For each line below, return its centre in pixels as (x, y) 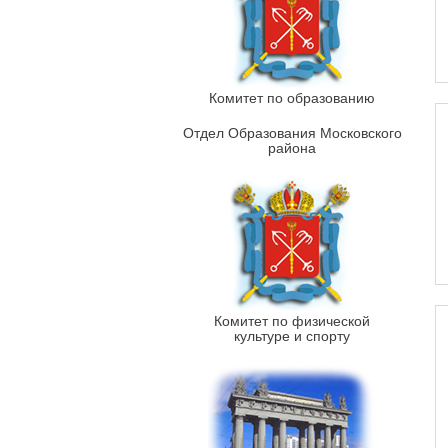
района (292, 148)
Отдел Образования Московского (292, 133)
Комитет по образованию (292, 98)
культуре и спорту (292, 336)
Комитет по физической (292, 321)
